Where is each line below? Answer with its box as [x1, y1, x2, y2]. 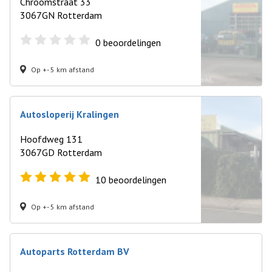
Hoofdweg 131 [20, 133, 83, 145]
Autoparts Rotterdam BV [20, 245, 129, 257]
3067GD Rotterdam [20, 146, 102, 158]
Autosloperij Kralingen [20, 108, 119, 120]
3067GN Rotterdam [20, 9, 102, 21]
